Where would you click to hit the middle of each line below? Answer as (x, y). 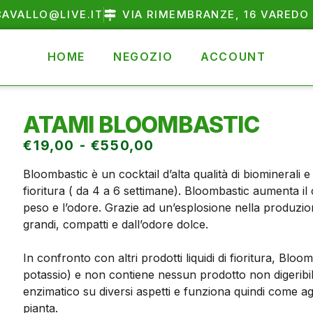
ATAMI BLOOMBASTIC (141, 125)
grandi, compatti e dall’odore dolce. (116, 225)
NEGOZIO (143, 57)
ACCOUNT (233, 57)
